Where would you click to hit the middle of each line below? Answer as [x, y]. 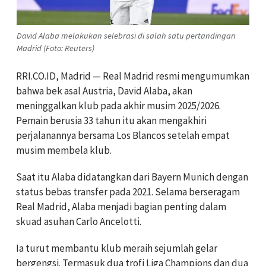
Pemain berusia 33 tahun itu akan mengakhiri [111, 120]
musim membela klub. [64, 150]
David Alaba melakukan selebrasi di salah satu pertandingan [126, 35]
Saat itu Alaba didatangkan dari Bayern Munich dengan [132, 177]
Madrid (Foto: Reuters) [56, 48]
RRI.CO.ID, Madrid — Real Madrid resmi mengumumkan [133, 76]
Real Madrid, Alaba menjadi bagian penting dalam [121, 206]
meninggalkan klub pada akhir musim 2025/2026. [118, 105]
